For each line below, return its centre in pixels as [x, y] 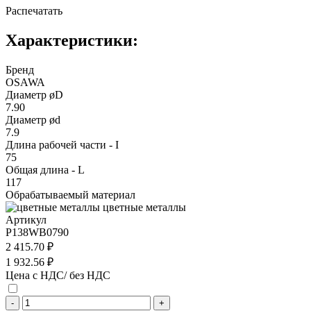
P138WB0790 [37, 232]
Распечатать [34, 10]
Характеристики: [72, 40]
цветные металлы [144, 207]
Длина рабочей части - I [62, 144]
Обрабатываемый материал [70, 194]
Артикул [26, 219]
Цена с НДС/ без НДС [58, 275]
